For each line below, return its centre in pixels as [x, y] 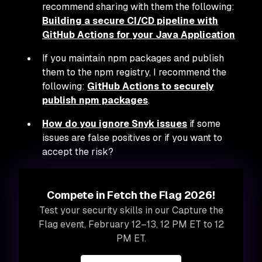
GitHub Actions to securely [150, 86]
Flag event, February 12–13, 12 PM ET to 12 [131, 224]
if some [204, 123]
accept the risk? [78, 151]
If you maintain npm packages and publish [133, 58]
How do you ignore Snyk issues [115, 123]
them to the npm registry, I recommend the [134, 72]
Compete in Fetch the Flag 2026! [131, 195]
